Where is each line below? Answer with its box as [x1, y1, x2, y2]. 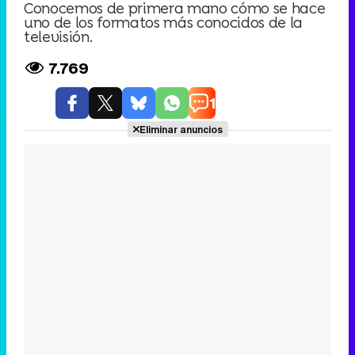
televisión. [24, 26, 93, 47]
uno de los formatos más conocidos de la [24, 12, 303, 32]
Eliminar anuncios [139, 122, 223, 137]
